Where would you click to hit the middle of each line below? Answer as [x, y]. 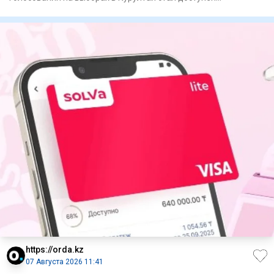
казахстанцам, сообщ [53, 11]
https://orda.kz [55, 250]
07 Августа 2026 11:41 [65, 262]
